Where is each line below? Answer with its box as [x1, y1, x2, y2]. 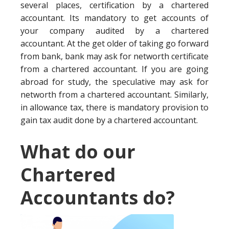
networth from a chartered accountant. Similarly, [20, 89, 209, 100]
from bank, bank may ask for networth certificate [20, 51, 209, 62]
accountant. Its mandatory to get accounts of [20, 12, 209, 24]
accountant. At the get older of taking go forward [20, 38, 209, 49]
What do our [20, 139, 135, 164]
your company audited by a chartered [20, 25, 209, 36]
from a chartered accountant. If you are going [20, 63, 209, 75]
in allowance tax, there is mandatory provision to [20, 102, 209, 113]
